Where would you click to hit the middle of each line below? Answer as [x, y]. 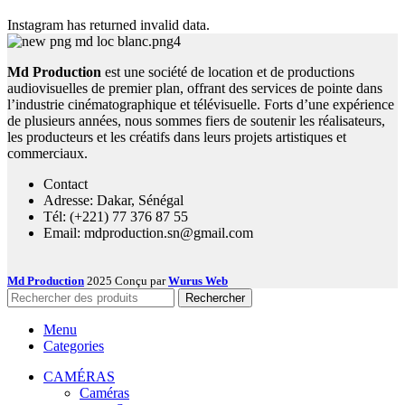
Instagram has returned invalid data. [108, 25]
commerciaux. [47, 154]
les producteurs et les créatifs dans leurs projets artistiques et [177, 137]
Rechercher [215, 298]
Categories [74, 346]
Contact [66, 184]
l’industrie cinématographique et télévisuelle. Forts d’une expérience [201, 105]
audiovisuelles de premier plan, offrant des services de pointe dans [195, 89]
